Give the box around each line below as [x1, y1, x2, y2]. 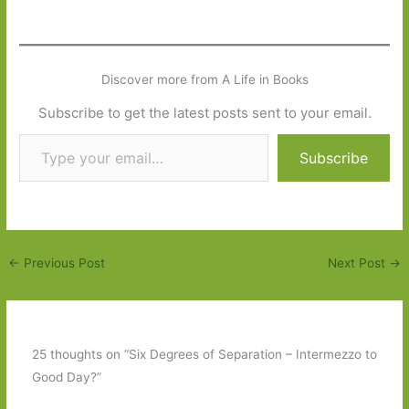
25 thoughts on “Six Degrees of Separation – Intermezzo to [31, 347, 377, 362]
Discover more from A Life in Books [100, 72, 309, 88]
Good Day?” [31, 370, 101, 385]
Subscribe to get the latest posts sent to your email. [37, 104, 372, 122]
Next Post [327, 256, 389, 271]
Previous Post [20, 256, 106, 271]
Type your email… [18, 126, 60, 142]
